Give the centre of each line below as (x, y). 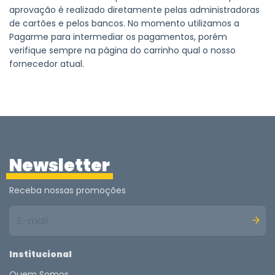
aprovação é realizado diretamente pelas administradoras (134, 10)
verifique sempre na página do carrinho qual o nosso (122, 51)
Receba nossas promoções (68, 191)
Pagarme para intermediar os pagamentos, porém (118, 37)
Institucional (41, 254)
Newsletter (60, 166)
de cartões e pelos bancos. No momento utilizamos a (124, 24)
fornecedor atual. (47, 64)
